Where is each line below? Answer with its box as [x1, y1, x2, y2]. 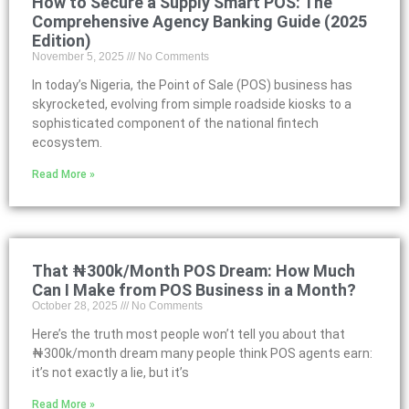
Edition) [32, 31, 91, 50]
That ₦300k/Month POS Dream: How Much [32, 261, 355, 280]
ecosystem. [32, 135, 102, 150]
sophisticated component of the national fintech [32, 116, 319, 131]
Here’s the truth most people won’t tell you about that [32, 327, 345, 341]
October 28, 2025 [32, 299, 121, 312]
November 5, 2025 [32, 50, 127, 63]
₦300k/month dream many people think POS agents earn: [32, 346, 372, 361]
